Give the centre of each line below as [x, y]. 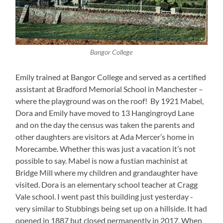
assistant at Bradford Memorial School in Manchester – [110, 89]
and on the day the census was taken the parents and [105, 124]
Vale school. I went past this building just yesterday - [105, 196]
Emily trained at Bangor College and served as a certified [111, 77]
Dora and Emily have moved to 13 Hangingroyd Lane [105, 112]
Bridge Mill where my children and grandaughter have [107, 172]
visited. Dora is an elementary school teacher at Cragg [107, 184]
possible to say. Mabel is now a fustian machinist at [102, 160]
